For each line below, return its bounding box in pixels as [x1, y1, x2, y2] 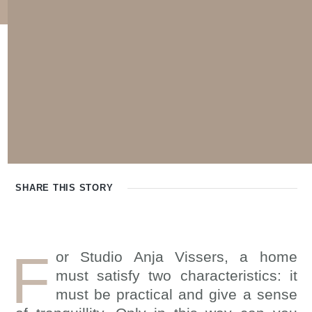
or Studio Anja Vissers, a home [56, 248, 297, 265]
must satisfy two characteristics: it [56, 267, 297, 283]
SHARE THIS [15, 182, 79, 193]
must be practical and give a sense [56, 286, 297, 302]
